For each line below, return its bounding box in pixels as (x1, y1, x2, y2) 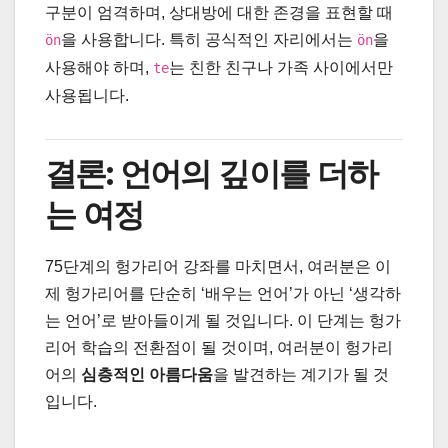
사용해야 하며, (45, 59, 153, 77)
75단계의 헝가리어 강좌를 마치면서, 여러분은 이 (45, 258, 391, 276)
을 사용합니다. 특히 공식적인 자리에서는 (61, 31, 357, 49)
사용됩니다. (45, 87, 129, 105)
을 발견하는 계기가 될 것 (213, 366, 389, 384)
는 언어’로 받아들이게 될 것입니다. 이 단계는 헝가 (45, 312, 401, 330)
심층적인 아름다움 (81, 366, 213, 384)
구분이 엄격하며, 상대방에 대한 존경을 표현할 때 (45, 4, 393, 22)
